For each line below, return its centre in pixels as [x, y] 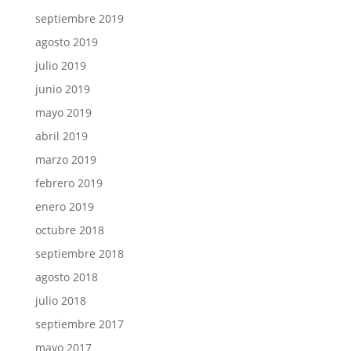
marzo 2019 [65, 159]
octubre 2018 [69, 230]
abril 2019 [61, 136]
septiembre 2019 [79, 18]
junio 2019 [62, 89]
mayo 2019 [63, 112]
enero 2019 [64, 206]
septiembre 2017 [79, 324]
